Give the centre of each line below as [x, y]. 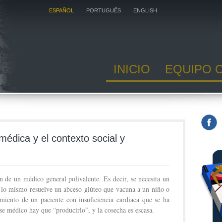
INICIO [132, 69]
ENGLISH [145, 10]
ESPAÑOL [61, 10]
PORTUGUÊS [104, 10]
